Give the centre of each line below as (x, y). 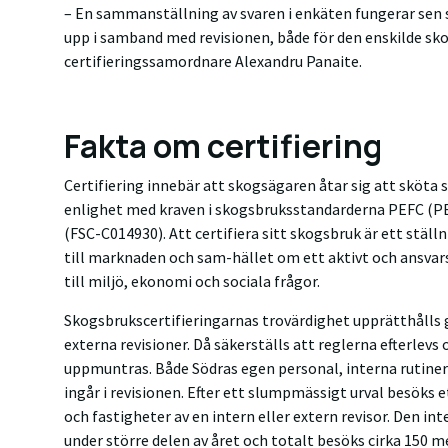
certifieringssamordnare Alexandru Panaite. (214, 61)
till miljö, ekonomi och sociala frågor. (192, 281)
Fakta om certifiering (223, 146)
